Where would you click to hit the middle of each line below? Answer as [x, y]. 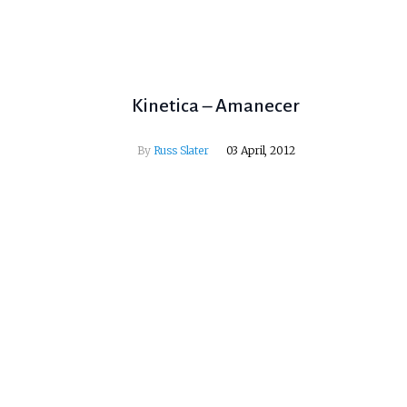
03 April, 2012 [260, 151]
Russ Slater [181, 151]
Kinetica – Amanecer [216, 106]
